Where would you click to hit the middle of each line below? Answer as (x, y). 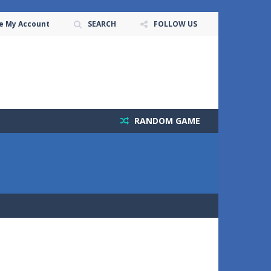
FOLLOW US (175, 24)
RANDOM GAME (166, 121)
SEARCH (102, 24)
